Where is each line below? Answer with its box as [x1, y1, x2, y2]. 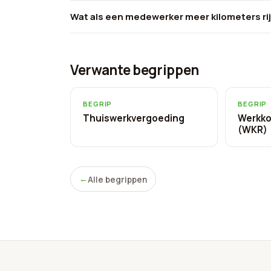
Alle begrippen [88, 173, 147, 185]
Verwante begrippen [70, 60, 199, 80]
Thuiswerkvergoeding [83, 112, 184, 125]
